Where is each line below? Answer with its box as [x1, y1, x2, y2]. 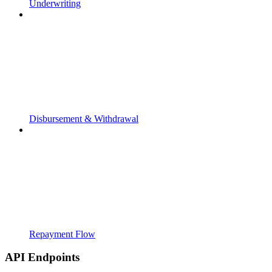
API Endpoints [5, 251, 80, 264]
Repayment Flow [29, 228, 95, 239]
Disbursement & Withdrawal [29, 113, 138, 124]
